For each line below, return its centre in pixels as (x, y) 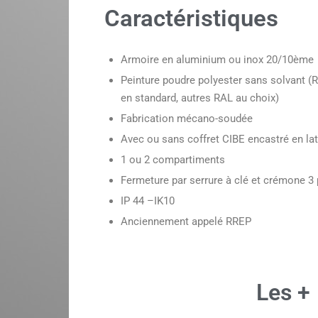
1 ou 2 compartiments (172, 160)
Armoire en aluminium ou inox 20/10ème (217, 60)
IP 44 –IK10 (147, 201)
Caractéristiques (191, 18)
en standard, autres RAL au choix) (199, 98)
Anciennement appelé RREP (186, 222)
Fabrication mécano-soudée (186, 119)
